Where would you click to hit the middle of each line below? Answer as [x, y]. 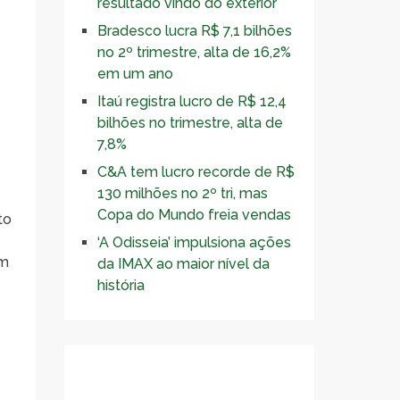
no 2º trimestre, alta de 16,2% [194, 52]
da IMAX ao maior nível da [183, 264]
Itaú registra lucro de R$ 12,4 [192, 101]
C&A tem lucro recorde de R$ [196, 172]
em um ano [135, 74]
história [121, 285]
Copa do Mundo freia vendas [194, 215]
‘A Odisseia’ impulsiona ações [194, 242]
